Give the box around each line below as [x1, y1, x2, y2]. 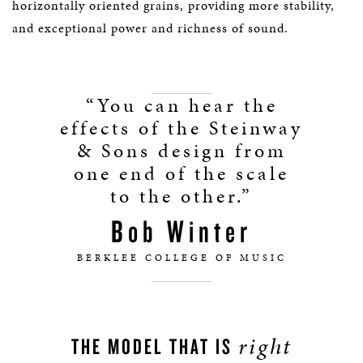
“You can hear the [85, 92, 278, 119]
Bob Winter [111, 211, 252, 250]
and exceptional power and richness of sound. [12, 19, 288, 37]
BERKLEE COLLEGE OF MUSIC [76, 251, 287, 264]
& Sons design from [76, 137, 287, 164]
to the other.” [110, 182, 253, 210]
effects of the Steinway [60, 114, 303, 142]
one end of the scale [74, 160, 289, 187]
